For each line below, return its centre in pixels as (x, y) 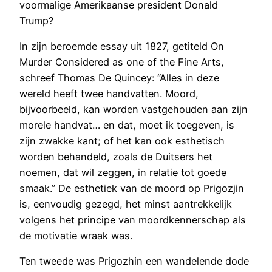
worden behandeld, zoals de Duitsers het (116, 156)
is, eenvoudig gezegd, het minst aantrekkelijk (126, 204)
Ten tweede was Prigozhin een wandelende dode (134, 261)
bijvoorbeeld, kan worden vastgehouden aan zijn (134, 109)
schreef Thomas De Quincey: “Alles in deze (119, 77)
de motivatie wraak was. (76, 235)
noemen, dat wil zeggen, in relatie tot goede (123, 172)
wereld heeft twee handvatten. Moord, (109, 93)
